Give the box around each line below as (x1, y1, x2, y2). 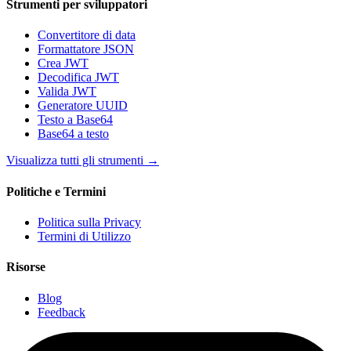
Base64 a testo (38, 127, 109, 141)
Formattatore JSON (38, 42, 134, 56)
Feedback (38, 305, 85, 319)
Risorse (6, 260, 45, 274)
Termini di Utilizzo (38, 230, 131, 243)
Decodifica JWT (38, 71, 119, 85)
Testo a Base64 (38, 113, 113, 127)
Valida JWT (38, 85, 96, 99)
